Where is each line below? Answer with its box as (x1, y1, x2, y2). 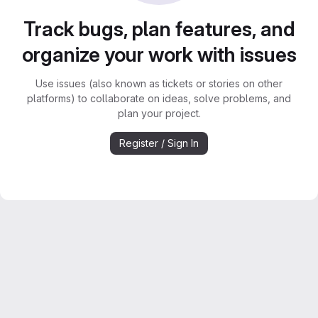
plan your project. (117, 107, 201, 119)
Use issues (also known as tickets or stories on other (35, 77, 283, 89)
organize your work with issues (21, 43, 297, 67)
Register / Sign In (119, 137, 199, 149)
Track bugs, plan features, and (23, 17, 295, 41)
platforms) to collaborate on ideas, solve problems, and (27, 92, 291, 104)
